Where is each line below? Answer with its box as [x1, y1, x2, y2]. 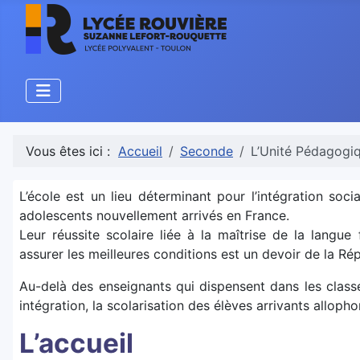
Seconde [180, 143, 233, 160]
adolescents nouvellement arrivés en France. [19, 207, 289, 224]
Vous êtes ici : [26, 143, 118, 160]
